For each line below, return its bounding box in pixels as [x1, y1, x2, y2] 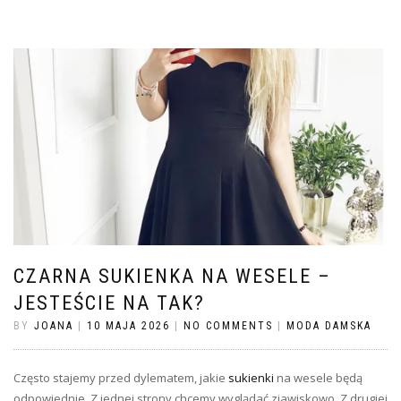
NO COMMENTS [183, 320, 273, 333]
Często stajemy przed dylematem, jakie [13, 370, 228, 387]
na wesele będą [274, 370, 363, 387]
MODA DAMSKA [286, 320, 371, 333]
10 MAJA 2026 [87, 320, 170, 333]
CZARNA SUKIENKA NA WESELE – [13, 265, 331, 288]
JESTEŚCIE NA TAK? [13, 292, 205, 315]
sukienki [228, 370, 274, 387]
